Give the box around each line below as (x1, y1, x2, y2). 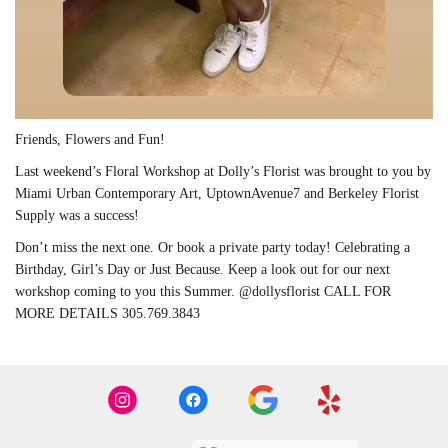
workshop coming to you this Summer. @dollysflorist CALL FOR (15, 283, 391, 299)
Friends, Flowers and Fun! (15, 131, 165, 147)
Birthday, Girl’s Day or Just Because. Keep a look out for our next (15, 261, 390, 277)
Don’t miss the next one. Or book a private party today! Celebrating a (15, 239, 410, 255)
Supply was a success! (15, 207, 139, 223)
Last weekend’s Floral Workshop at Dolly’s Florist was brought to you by (15, 163, 431, 179)
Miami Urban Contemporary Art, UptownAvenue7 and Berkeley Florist (15, 185, 419, 201)
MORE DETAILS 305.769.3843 (15, 305, 200, 321)
